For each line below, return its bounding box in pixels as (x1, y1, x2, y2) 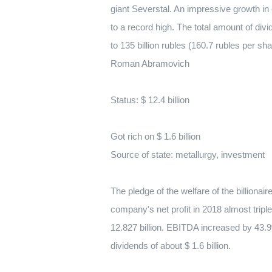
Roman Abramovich (110, 58, 189, 69)
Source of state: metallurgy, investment (110, 149, 265, 160)
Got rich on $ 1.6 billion (110, 131, 200, 141)
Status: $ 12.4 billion (110, 95, 189, 105)
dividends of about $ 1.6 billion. (110, 240, 231, 251)
